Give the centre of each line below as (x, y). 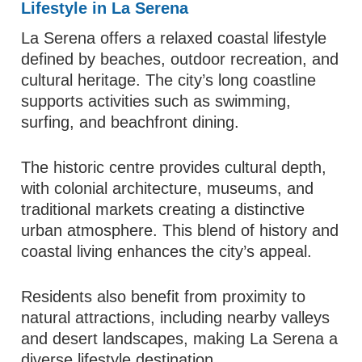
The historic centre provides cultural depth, (174, 167)
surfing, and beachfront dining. (130, 122)
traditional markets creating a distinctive (163, 209)
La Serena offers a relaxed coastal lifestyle (174, 38)
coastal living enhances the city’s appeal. (167, 251)
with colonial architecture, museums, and (168, 188)
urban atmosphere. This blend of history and (180, 230)
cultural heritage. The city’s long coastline (169, 80)
